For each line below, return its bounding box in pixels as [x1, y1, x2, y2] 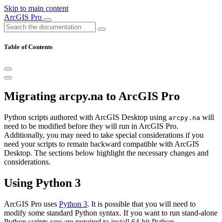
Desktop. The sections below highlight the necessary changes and [4, 149, 209, 158]
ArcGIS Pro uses [4, 199, 59, 208]
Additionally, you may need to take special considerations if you [4, 131, 204, 140]
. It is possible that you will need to [87, 199, 196, 208]
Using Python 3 [4, 176, 81, 190]
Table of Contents [4, 43, 53, 51]
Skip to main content [4, 4, 68, 12]
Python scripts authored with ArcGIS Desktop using [4, 113, 168, 122]
